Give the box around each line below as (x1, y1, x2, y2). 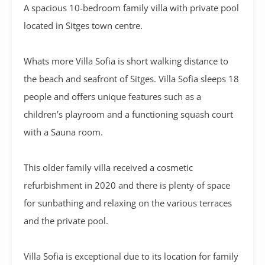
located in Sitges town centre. (24, 19, 143, 31)
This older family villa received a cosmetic (24, 161, 193, 173)
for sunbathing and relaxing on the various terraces (24, 196, 232, 209)
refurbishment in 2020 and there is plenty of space (24, 179, 230, 191)
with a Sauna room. (24, 125, 103, 138)
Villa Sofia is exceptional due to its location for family (24, 250, 238, 262)
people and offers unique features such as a (24, 90, 201, 102)
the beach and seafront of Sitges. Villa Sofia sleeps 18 (24, 72, 239, 85)
